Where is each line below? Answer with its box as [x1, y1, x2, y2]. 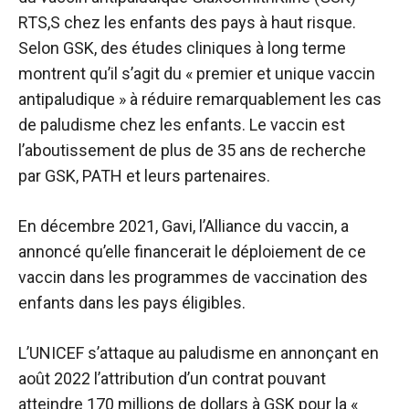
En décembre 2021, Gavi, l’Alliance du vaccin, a [18, 216, 349, 236]
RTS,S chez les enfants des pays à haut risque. [18, 13, 356, 33]
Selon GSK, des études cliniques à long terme [18, 38, 346, 58]
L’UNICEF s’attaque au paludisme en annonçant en [18, 343, 379, 363]
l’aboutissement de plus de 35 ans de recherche [18, 141, 366, 161]
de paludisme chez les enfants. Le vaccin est [18, 115, 345, 135]
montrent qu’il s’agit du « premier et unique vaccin [18, 64, 375, 84]
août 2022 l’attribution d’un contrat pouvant [18, 369, 326, 389]
